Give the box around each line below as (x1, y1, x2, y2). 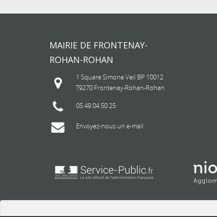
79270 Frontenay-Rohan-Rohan (76, 83, 165, 92)
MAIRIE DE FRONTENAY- (49, 39, 148, 51)
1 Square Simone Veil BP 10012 (76, 73, 163, 81)
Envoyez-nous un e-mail (76, 122, 143, 130)
